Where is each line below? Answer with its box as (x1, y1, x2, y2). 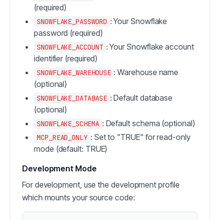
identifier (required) (34, 54, 98, 63)
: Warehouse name (113, 67, 179, 77)
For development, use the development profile (22, 180, 180, 190)
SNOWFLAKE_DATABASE (37, 94, 107, 103)
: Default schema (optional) (102, 118, 195, 128)
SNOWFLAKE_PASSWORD (37, 17, 107, 26)
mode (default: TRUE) (34, 144, 108, 154)
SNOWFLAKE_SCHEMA (37, 119, 99, 128)
